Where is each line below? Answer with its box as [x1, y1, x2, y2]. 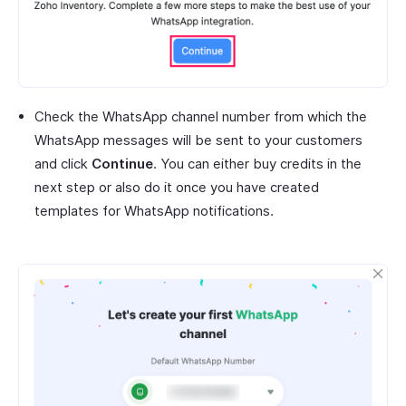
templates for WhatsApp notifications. [34, 201, 274, 219]
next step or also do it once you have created [34, 178, 319, 196]
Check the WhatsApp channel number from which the [34, 107, 367, 125]
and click [34, 154, 92, 172]
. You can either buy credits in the [153, 154, 362, 172]
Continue [92, 154, 153, 172]
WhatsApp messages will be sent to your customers [34, 130, 362, 149]
